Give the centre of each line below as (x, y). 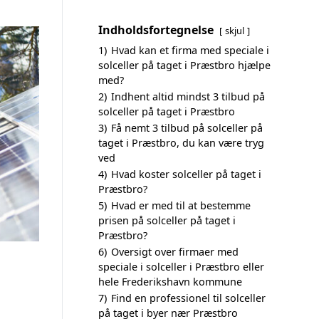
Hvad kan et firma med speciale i (190, 50)
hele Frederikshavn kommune (170, 282)
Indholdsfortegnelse (156, 30)
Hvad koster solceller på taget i (186, 174)
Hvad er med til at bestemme (181, 205)
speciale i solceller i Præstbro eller (181, 267)
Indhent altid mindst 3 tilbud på (188, 96)
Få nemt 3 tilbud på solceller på (187, 128)
